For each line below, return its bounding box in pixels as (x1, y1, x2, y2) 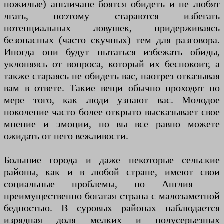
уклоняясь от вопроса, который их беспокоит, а (4, 58, 220, 70)
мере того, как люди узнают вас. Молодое (4, 94, 220, 106)
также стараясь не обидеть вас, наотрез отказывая (4, 70, 220, 82)
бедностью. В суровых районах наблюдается (4, 202, 220, 214)
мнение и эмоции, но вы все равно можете (4, 118, 220, 130)
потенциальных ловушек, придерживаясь (4, 22, 220, 34)
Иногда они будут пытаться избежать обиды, (4, 46, 220, 58)
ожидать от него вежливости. (4, 130, 128, 142)
